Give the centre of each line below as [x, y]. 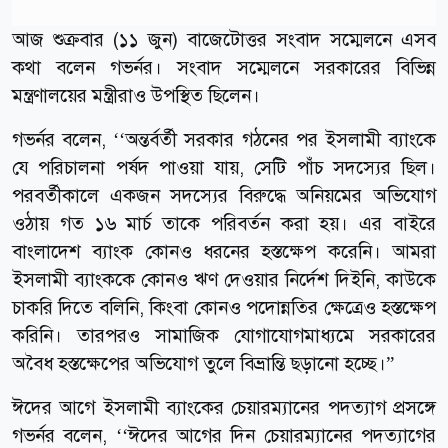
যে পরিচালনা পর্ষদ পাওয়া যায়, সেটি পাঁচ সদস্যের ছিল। [224, 167]
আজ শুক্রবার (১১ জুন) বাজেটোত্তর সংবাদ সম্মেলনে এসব [224, 39]
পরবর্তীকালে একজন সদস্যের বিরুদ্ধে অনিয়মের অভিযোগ [224, 195]
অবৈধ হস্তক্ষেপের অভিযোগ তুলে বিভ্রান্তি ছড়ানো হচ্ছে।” [203, 363]
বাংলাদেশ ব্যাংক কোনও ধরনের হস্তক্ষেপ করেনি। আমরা [224, 251]
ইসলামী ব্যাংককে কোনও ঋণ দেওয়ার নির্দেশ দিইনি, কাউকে [224, 279]
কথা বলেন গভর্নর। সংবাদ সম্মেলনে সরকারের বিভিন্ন [224, 67]
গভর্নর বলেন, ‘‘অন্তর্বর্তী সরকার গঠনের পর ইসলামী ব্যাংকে [224, 139]
